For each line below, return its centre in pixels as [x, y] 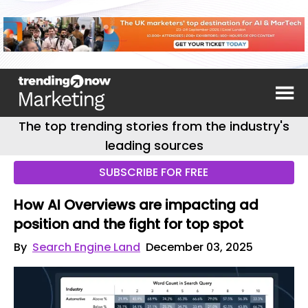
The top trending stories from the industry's [154, 126]
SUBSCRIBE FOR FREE [154, 172]
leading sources [154, 145]
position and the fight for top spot [129, 224]
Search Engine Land [86, 247]
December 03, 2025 [199, 247]
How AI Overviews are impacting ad [136, 205]
